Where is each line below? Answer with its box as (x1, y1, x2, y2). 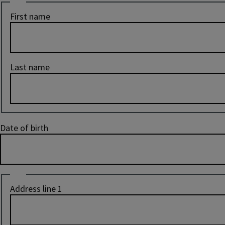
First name (10, 10, 50, 22)
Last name (10, 61, 50, 73)
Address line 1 (10, 182, 62, 194)
